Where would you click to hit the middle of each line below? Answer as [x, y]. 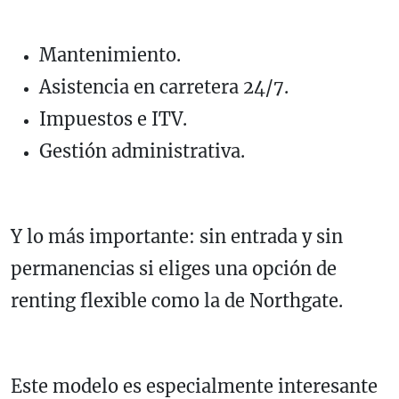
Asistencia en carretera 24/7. [164, 86]
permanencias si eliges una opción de [174, 268]
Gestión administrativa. [142, 151]
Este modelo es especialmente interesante [194, 386]
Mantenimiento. [110, 54]
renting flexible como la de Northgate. [177, 300]
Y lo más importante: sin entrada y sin [177, 236]
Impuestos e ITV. [113, 118]
